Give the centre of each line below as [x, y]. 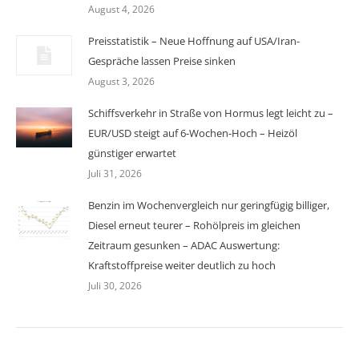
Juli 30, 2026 [115, 285]
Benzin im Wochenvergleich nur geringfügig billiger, [209, 205]
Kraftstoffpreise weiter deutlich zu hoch [182, 265]
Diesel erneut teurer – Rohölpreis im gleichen [194, 225]
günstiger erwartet [132, 153]
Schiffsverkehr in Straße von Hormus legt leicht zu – [211, 113]
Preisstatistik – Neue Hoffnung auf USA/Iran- [194, 40]
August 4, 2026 [121, 9]
